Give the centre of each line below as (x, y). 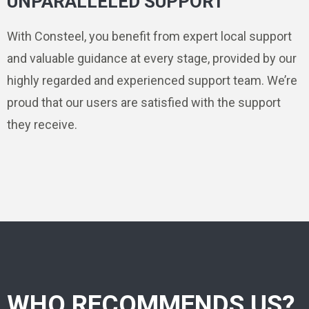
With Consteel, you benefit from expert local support (149, 36)
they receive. (42, 124)
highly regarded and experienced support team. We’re (152, 80)
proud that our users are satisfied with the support (144, 102)
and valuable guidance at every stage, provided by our (152, 58)
